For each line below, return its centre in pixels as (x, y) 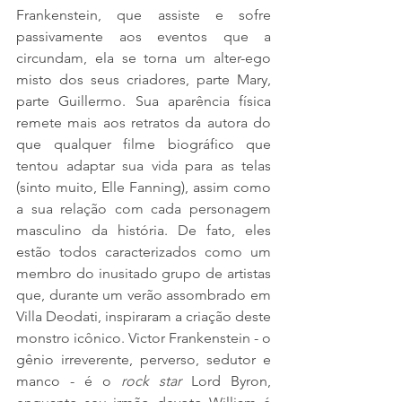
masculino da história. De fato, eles (144, 231)
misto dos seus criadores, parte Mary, (144, 80)
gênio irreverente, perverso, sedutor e (144, 360)
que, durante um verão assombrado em (144, 295)
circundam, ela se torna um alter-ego (144, 58)
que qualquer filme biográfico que (144, 144)
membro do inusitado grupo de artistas (144, 274)
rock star (156, 381)
